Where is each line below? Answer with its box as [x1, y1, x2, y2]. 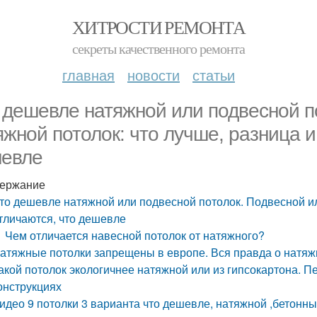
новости [127, 64, 180, 85]
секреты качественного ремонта [72, 39, 245, 58]
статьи [192, 64, 235, 85]
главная [62, 64, 115, 85]
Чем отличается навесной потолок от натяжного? [5, 227, 265, 243]
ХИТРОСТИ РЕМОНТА [71, 15, 246, 39]
